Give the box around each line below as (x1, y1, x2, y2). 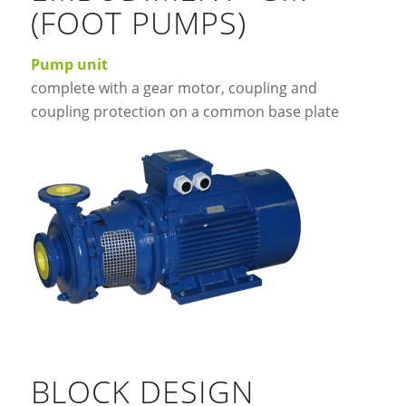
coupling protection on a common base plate (30, 101, 339, 122)
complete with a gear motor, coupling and (30, 78, 317, 99)
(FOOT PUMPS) (30, 2, 246, 44)
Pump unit (30, 54, 108, 75)
